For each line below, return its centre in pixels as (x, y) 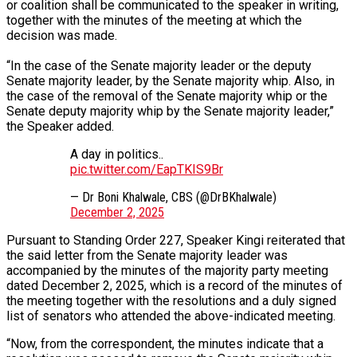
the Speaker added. (60, 126)
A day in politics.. (117, 154)
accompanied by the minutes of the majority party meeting (167, 270)
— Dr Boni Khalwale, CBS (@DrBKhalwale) (173, 197)
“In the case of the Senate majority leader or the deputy (159, 65)
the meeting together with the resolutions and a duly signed (171, 300)
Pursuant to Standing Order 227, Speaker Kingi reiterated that (176, 240)
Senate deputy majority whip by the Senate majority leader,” (170, 111)
